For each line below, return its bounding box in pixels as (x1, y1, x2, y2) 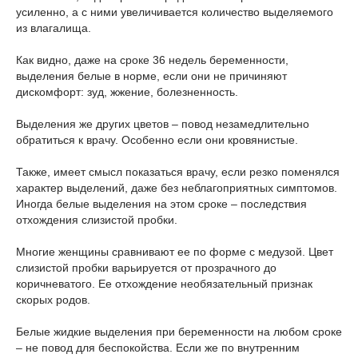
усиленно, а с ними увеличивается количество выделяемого (16, 6, 333, 18)
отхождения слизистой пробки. (16, 213, 177, 226)
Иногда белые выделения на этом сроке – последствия (16, 197, 307, 210)
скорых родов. (16, 293, 90, 306)
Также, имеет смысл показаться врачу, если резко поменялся (16, 165, 340, 178)
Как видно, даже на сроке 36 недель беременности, (16, 54, 288, 66)
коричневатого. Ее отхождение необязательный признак (16, 277, 312, 290)
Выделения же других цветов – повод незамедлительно (16, 117, 309, 130)
